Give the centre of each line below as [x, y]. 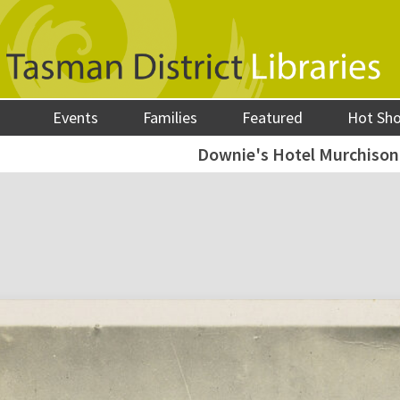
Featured [273, 117]
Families [171, 117]
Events [76, 117]
